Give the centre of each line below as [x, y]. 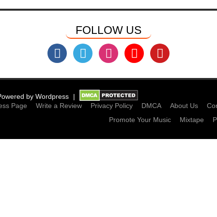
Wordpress [52, 96]
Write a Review [59, 106]
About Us [184, 106]
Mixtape [192, 120]
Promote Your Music [140, 120]
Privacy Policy [112, 106]
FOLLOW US [108, 30]
